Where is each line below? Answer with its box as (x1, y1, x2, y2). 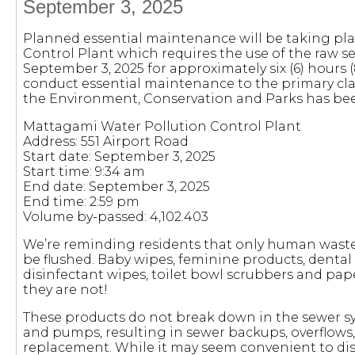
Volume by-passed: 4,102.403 (22, 209, 208, 224)
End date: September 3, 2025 (22, 179, 210, 194)
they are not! (22, 282, 108, 297)
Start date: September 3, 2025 (22, 149, 216, 164)
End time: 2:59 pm (22, 194, 139, 209)
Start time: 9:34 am (22, 164, 145, 179)
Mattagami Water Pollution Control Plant (22, 119, 301, 134)
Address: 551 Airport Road (22, 134, 189, 149)
